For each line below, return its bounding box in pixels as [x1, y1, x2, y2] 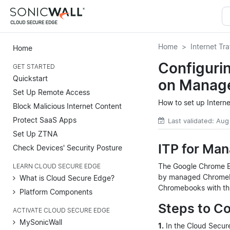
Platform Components [20, 187, 92, 196]
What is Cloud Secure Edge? [20, 173, 114, 182]
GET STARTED [13, 63, 55, 70]
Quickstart [13, 73, 48, 83]
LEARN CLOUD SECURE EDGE [13, 162, 101, 170]
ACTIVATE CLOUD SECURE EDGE [13, 206, 110, 214]
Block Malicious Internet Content [13, 101, 122, 110]
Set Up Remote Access [13, 87, 90, 97]
